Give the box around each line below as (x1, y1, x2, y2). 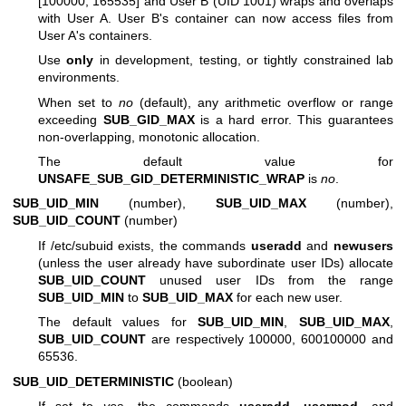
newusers (333, 237, 394, 253)
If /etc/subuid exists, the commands (38, 237, 251, 253)
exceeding (38, 111, 103, 127)
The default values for (38, 314, 198, 330)
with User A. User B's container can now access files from (38, 10, 393, 25)
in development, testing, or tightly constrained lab (93, 53, 393, 68)
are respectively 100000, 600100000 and (146, 332, 393, 347)
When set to (38, 94, 119, 110)
